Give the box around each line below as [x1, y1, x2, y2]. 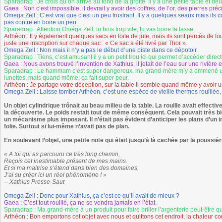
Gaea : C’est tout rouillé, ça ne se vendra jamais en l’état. [4, 199, 157, 206]
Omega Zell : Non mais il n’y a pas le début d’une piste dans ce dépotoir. [4, 47, 198, 54]
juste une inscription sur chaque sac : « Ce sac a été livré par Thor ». [4, 40, 187, 47]
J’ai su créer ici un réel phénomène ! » [4, 171, 107, 178]
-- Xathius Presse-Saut [4, 178, 64, 185]
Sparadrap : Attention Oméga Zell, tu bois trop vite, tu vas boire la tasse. [4, 26, 195, 33]
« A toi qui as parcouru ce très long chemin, [4, 151, 120, 158]
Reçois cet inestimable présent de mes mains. [4, 158, 127, 165]
